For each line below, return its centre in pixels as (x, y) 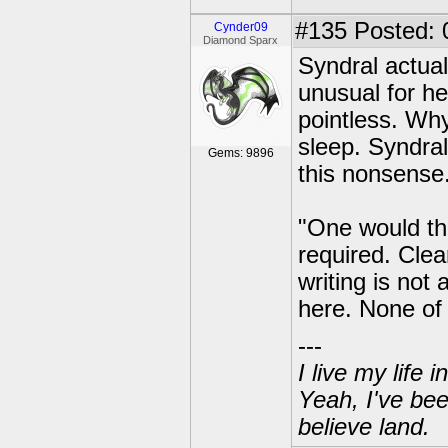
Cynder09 (241, 27)
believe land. (364, 427)
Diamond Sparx (241, 40)
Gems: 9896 (241, 153)
